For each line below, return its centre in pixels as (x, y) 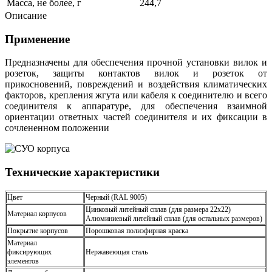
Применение (37, 39)
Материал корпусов (37, 213)
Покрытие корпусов (38, 230)
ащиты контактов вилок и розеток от (162, 73)
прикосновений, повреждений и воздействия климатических (136, 84)
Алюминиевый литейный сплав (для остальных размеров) (174, 218)
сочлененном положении (57, 128)
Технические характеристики (82, 172)
